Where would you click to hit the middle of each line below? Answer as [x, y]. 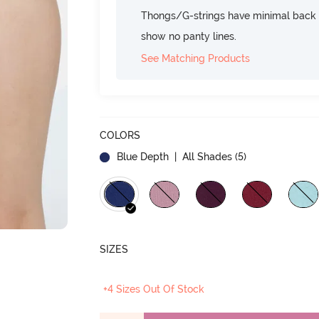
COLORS [120, 135]
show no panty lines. [189, 36]
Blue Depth [143, 156]
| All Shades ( [205, 156]
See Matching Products [196, 58]
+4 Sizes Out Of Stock [154, 289]
